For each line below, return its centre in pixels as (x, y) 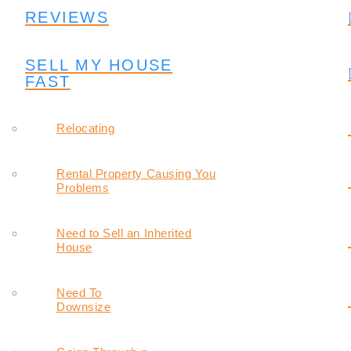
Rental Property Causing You (136, 174)
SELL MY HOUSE (99, 65)
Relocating (86, 128)
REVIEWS (67, 17)
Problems (83, 188)
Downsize (84, 307)
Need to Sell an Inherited (124, 233)
